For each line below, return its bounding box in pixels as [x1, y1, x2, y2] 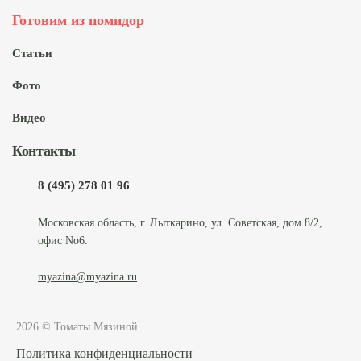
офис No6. [38, 234, 88, 247]
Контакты [12, 142, 77, 159]
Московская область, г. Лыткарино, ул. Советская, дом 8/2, [38, 216, 322, 229]
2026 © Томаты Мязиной [16, 320, 138, 333]
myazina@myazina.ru [38, 270, 137, 283]
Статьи [12, 45, 52, 60]
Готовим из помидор [12, 11, 144, 28]
